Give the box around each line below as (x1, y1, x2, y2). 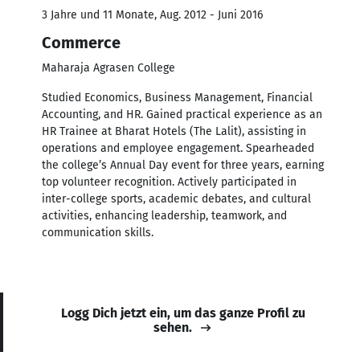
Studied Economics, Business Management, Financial (42, 90, 313, 104)
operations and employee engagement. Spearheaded (42, 141, 314, 155)
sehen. (153, 319, 192, 335)
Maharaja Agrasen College (42, 60, 175, 75)
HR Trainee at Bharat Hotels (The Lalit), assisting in (42, 124, 306, 138)
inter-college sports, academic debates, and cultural (42, 191, 311, 206)
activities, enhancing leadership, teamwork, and (42, 208, 287, 223)
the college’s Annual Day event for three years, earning (42, 157, 324, 172)
